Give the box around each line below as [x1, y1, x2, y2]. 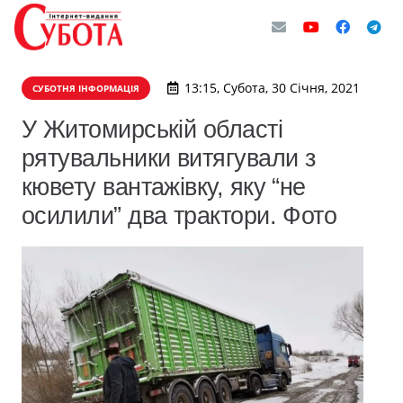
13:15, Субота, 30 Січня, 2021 [184, 79, 360, 96]
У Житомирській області [22, 115, 283, 143]
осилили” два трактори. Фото [22, 201, 337, 229]
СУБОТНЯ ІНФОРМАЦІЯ [32, 82, 139, 94]
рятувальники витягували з [22, 144, 316, 172]
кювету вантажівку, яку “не [22, 173, 306, 201]
